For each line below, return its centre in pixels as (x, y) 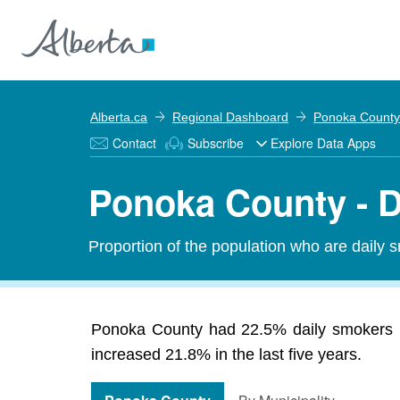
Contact (134, 143)
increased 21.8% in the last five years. (226, 354)
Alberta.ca (119, 117)
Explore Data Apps (323, 143)
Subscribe (216, 143)
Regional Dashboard (230, 117)
